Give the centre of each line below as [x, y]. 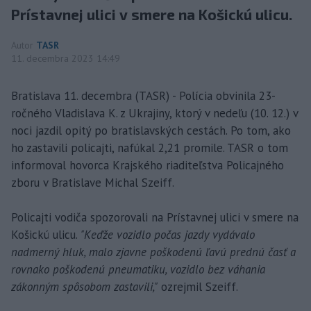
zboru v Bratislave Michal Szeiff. [93, 183]
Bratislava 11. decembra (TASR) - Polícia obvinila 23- [143, 96]
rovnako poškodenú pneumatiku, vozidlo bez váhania [138, 270]
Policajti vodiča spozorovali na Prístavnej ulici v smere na [155, 218]
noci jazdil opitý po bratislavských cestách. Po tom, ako [151, 131]
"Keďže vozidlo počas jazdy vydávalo [168, 235]
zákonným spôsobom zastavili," [84, 287]
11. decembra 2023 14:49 [66, 59]
